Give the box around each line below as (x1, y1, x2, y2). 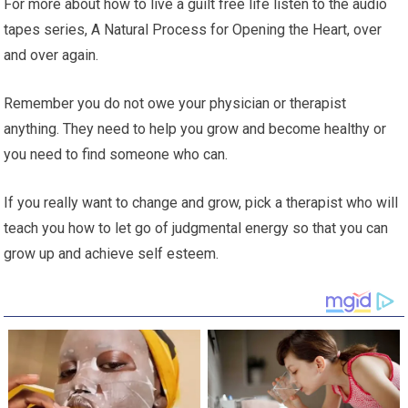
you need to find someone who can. (4, 146, 229, 163)
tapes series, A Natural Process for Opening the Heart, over (4, 21, 382, 38)
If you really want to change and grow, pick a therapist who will (4, 194, 399, 211)
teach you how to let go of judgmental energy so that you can (4, 219, 389, 237)
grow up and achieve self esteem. (4, 245, 219, 262)
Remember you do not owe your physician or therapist (4, 95, 347, 112)
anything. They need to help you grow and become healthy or (4, 120, 387, 138)
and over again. (4, 46, 99, 64)
